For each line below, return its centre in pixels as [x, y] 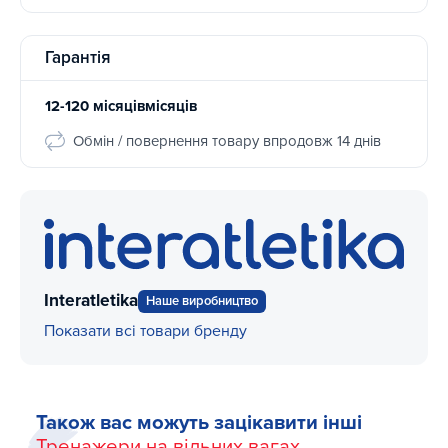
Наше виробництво [202, 300]
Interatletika [91, 301]
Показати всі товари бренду [145, 330]
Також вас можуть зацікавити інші [199, 422]
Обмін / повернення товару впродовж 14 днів [227, 140]
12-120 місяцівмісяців [121, 105]
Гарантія [78, 57]
